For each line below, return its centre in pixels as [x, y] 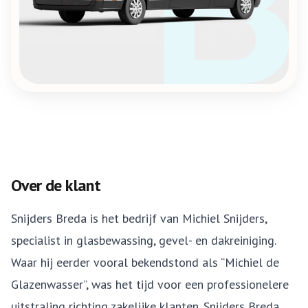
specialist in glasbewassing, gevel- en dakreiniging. [143, 240]
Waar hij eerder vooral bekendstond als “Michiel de [145, 262]
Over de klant [56, 185]
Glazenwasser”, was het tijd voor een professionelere [150, 284]
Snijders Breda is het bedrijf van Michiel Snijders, [139, 218]
